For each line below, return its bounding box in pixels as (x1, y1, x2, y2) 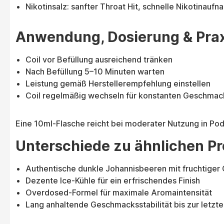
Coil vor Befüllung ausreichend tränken (25, 54, 172, 65)
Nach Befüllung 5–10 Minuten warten (25, 66, 164, 77)
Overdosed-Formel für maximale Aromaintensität (25, 187, 212, 198)
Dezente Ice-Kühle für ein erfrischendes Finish (25, 175, 200, 186)
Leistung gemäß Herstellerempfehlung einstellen (25, 78, 210, 89)
